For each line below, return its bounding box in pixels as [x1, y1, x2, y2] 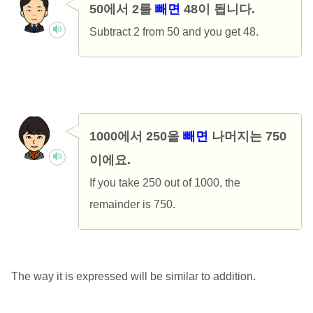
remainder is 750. [89, 198, 175, 210]
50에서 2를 [89, 1, 155, 16]
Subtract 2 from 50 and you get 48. [89, 25, 259, 38]
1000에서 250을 [89, 129, 183, 143]
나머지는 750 [208, 129, 286, 143]
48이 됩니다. [180, 1, 255, 16]
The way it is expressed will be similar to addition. [10, 270, 256, 282]
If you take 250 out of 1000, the [89, 176, 240, 189]
